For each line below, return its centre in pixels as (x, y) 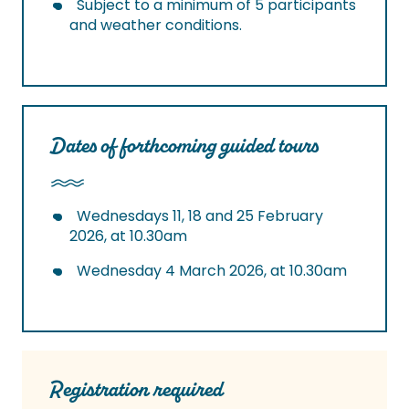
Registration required (136, 389)
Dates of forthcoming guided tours (184, 146)
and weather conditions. (156, 26)
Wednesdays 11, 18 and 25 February (200, 216)
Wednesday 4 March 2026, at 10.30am (212, 271)
